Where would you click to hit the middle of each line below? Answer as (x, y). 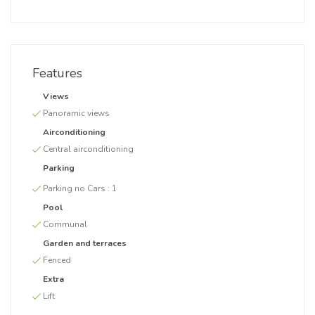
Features (57, 73)
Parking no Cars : (77, 188)
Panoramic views (76, 113)
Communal (65, 224)
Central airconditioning (88, 149)
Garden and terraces (85, 243)
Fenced (57, 260)
